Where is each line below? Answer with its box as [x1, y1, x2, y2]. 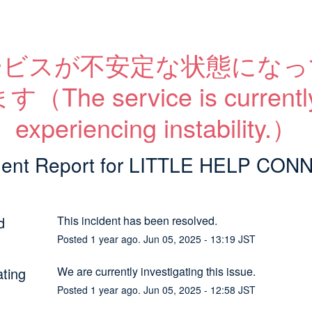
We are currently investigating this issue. [56, 263, 256, 279]
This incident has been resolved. [56, 212, 217, 228]
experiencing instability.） [15, 109, 297, 145]
